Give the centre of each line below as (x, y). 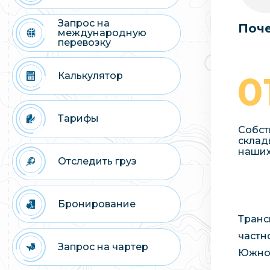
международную (102, 33)
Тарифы (78, 118)
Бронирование (97, 204)
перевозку (84, 42)
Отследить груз (97, 161)
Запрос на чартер (103, 246)
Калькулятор (90, 75)
